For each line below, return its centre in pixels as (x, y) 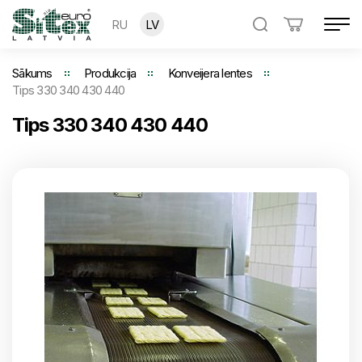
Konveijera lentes (210, 73)
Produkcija (110, 73)
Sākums (32, 73)
